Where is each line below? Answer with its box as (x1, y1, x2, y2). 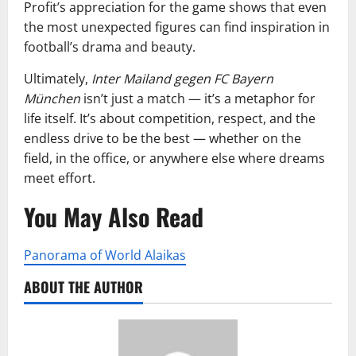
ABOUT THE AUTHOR (24, 277, 143, 298)
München (24, 90, 80, 108)
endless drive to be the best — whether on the (24, 130, 301, 148)
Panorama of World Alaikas (24, 246, 186, 265)
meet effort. (24, 169, 95, 188)
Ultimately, (24, 70, 91, 88)
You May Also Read (24, 199, 203, 235)
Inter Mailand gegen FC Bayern (91, 70, 273, 88)
